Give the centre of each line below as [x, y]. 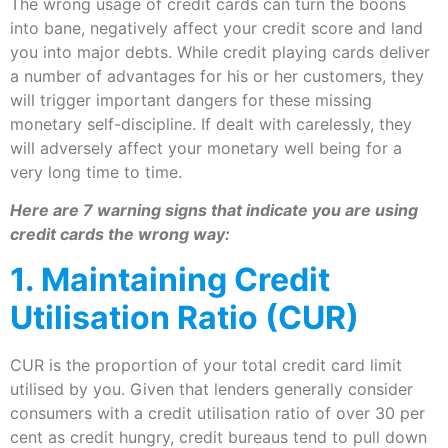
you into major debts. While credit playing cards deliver [220, 52]
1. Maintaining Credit [170, 279]
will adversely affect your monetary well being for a [206, 148]
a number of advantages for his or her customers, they [217, 76]
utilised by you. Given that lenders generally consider [211, 388]
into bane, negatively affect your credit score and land [216, 28]
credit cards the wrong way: [120, 234]
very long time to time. [96, 172]
